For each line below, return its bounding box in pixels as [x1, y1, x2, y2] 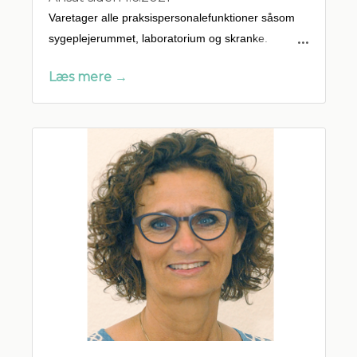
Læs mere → [48, 69, 127, 84]
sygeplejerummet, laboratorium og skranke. [48, 31, 268, 45]
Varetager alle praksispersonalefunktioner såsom [48, 10, 295, 24]
